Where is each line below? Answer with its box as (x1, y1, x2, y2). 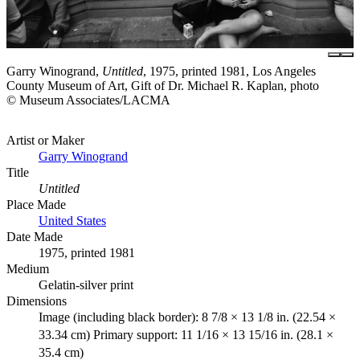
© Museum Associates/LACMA (6, 93, 170, 108)
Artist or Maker (6, 133, 84, 148)
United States (39, 214, 106, 228)
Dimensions (6, 294, 67, 309)
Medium (6, 262, 49, 276)
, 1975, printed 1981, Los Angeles (143, 64, 316, 79)
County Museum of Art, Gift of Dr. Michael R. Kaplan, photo (6, 79, 319, 93)
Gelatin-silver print (39, 278, 133, 292)
